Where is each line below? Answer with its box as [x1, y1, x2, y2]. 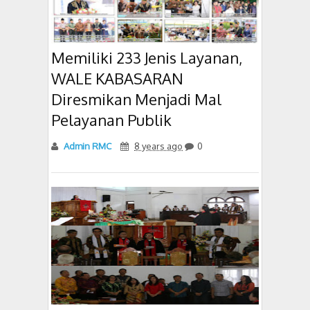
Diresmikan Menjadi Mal [51, 89, 221, 109]
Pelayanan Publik [51, 109, 172, 129]
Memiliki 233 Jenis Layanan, [51, 47, 242, 67]
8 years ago [134, 140, 183, 152]
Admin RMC [62, 140, 111, 152]
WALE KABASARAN [51, 68, 183, 88]
